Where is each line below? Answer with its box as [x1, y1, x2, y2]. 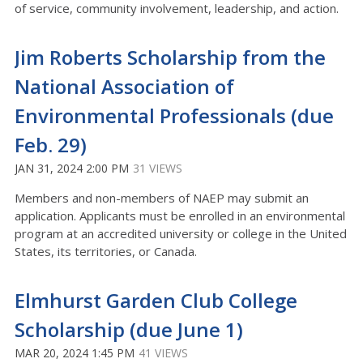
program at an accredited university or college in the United [15, 225, 347, 241]
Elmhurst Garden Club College [15, 287, 297, 314]
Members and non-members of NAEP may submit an [15, 190, 309, 206]
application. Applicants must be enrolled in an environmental [15, 207, 345, 224]
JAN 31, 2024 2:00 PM [15, 160, 129, 176]
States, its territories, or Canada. [15, 243, 200, 259]
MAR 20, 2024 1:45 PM [15, 345, 135, 361]
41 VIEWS [139, 345, 188, 361]
